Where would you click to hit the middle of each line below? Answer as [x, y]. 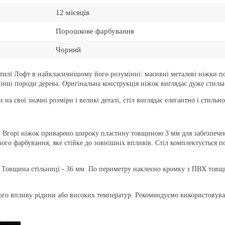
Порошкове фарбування [95, 31]
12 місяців [73, 13]
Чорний [68, 50]
